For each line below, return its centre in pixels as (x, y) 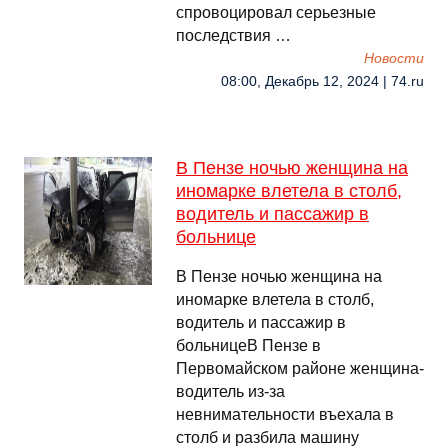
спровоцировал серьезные (276, 12)
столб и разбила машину (267, 437)
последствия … (233, 35)
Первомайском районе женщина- (300, 368)
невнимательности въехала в (285, 414)
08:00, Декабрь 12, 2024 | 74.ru (322, 81)
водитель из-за (230, 391)
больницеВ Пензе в (248, 345)
